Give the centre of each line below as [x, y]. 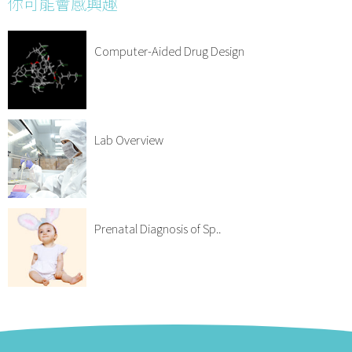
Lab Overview [129, 139]
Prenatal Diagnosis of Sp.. [158, 228]
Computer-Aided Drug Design [169, 50]
